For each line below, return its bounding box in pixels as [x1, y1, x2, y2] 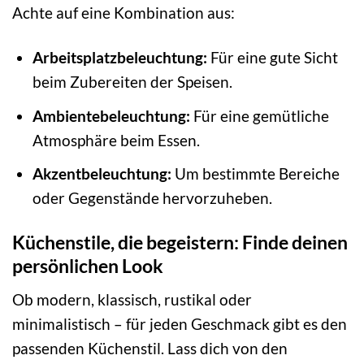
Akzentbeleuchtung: [32, 164, 171, 184]
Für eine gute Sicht [206, 48, 338, 67]
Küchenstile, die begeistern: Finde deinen [12, 231, 348, 254]
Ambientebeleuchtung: [32, 106, 190, 125]
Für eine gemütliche [189, 106, 329, 125]
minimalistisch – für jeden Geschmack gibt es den [12, 314, 347, 333]
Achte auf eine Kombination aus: [12, 3, 235, 23]
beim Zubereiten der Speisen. [32, 72, 232, 92]
